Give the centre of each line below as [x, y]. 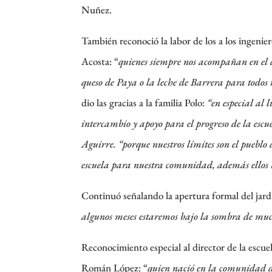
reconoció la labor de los [168, 40]
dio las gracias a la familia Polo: [144, 102]
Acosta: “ [100, 61]
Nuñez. [97, 9]
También [101, 40]
